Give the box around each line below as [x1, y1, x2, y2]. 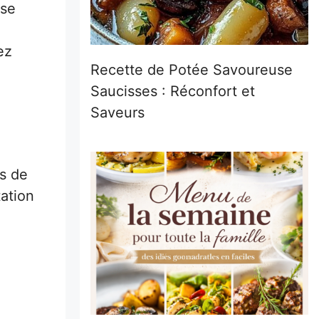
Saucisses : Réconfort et [90, 82, 255, 100]
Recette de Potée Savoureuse [90, 61, 293, 78]
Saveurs [90, 103, 145, 121]
